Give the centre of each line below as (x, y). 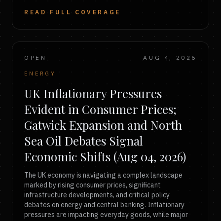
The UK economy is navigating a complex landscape (103, 175)
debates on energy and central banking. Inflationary (104, 205)
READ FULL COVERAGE (73, 12)
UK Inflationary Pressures (93, 93)
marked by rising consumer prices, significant (92, 185)
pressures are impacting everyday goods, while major (106, 215)
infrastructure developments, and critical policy (97, 195)
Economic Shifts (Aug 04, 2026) (105, 156)
